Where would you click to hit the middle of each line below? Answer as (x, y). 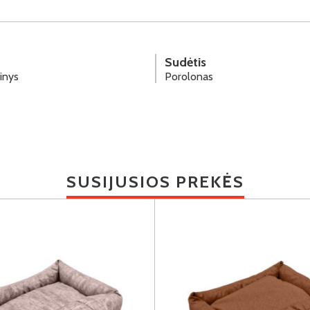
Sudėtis (185, 62)
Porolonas (189, 76)
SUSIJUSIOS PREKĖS (155, 181)
